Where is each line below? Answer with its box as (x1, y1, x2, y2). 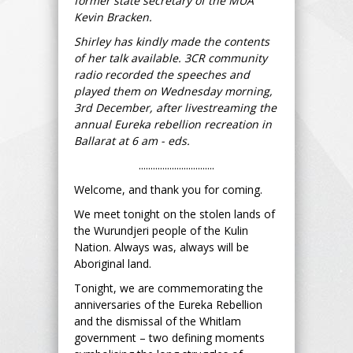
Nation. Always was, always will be (74, 239, 249, 255)
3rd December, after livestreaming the (74, 99, 277, 115)
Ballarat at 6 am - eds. (74, 132, 190, 148)
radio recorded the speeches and (74, 66, 250, 82)
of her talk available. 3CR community (74, 50, 267, 65)
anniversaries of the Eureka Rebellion (74, 296, 262, 312)
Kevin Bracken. (74, 9, 152, 24)
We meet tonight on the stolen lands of (74, 206, 275, 221)
